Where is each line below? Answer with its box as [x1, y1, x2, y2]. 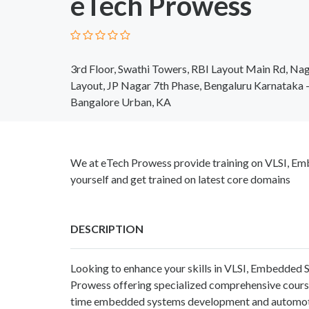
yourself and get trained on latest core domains [70, 172, 290, 186]
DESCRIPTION [70, 221, 143, 235]
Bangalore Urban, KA [70, 94, 171, 108]
